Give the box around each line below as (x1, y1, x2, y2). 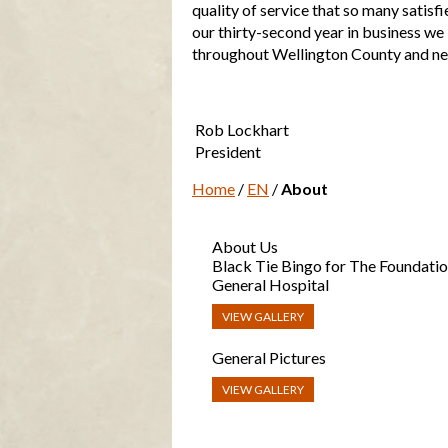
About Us (212, 237, 278, 257)
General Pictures (212, 348, 326, 368)
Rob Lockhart (192, 120, 289, 140)
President (192, 142, 261, 162)
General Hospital (212, 275, 329, 295)
